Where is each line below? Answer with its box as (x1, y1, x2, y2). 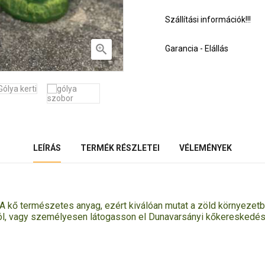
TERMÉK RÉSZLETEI (80, 143, 160, 153)
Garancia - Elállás (165, 44, 228, 53)
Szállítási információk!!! (165, 15, 251, 24)
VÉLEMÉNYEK (179, 143, 232, 153)
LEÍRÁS (33, 143, 61, 153)
